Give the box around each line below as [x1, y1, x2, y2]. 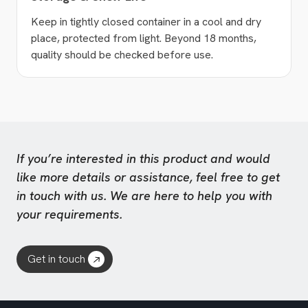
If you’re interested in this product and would [16, 151, 270, 167]
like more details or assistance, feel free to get [16, 169, 280, 186]
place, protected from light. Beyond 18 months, [31, 31, 256, 46]
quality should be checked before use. [31, 47, 213, 63]
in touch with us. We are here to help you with [16, 188, 272, 204]
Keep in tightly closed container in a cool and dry [31, 14, 261, 30]
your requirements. [16, 206, 122, 223]
